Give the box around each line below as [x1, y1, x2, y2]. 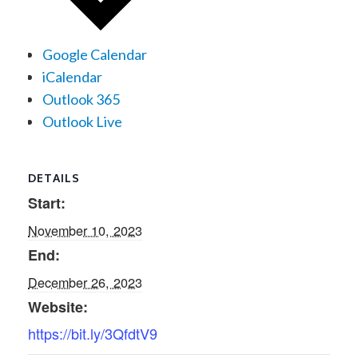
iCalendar [42, 68, 102, 86]
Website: [28, 296, 88, 318]
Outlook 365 [42, 90, 120, 109]
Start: [28, 193, 66, 214]
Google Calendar [42, 46, 147, 64]
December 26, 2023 [28, 272, 142, 292]
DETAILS [28, 171, 80, 185]
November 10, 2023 [28, 221, 142, 241]
